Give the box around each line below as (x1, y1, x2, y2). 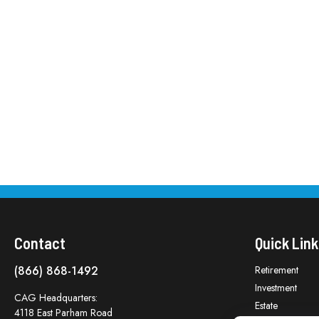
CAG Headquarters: (14, 291, 98, 305)
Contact (14, 234, 66, 252)
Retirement (255, 263, 298, 277)
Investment (255, 281, 297, 295)
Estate (255, 298, 278, 313)
